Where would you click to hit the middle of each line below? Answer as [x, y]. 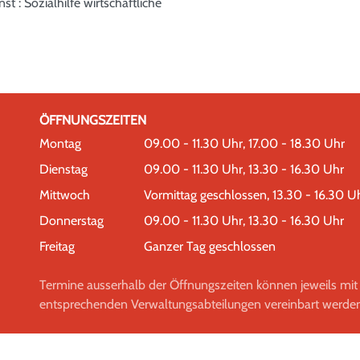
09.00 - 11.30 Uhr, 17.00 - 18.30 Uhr [244, 144]
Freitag [57, 247]
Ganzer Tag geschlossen [210, 247]
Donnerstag [72, 221]
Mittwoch [65, 195]
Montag [60, 144]
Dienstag [63, 170]
